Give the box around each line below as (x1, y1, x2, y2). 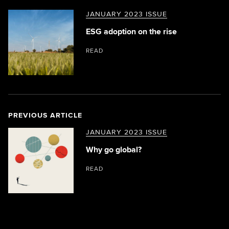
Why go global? (86, 144, 142, 155)
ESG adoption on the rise (86, 26, 177, 37)
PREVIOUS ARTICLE (8, 110, 82, 120)
